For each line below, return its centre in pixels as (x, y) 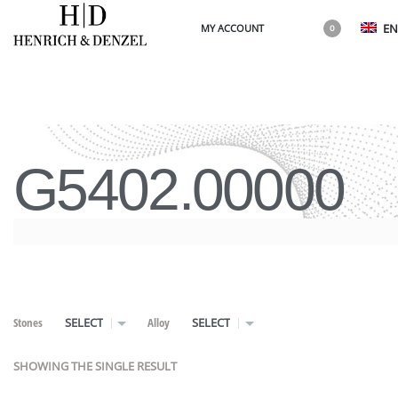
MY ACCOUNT (232, 28)
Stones (28, 322)
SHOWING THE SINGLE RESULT (95, 366)
